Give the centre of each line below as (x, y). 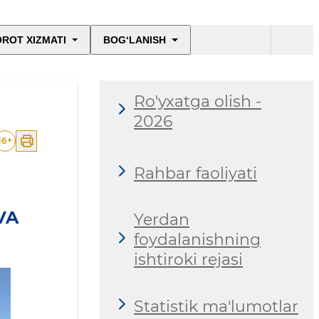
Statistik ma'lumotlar (216, 306)
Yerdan (162, 220)
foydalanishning (197, 240)
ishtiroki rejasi (188, 260)
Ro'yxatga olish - (198, 101)
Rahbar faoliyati (195, 173)
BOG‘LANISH (135, 40)
